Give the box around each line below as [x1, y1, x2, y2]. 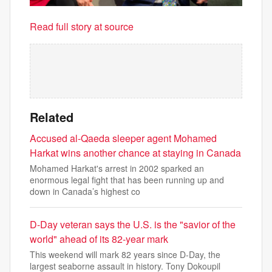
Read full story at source [30, 19, 134, 33]
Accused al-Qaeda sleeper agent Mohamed [30, 131, 217, 145]
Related [30, 107, 73, 126]
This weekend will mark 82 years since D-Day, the [30, 248, 220, 260]
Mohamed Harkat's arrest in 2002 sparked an [30, 161, 204, 174]
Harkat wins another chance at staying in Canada [30, 145, 241, 160]
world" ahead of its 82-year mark [30, 231, 168, 246]
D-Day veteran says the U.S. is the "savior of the [30, 217, 236, 231]
